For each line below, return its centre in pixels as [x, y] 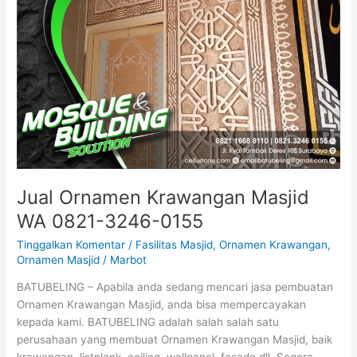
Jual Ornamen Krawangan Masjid [163, 197]
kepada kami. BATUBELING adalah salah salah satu [148, 322]
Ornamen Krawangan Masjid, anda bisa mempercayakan [162, 305]
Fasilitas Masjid [175, 244]
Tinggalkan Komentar [71, 244]
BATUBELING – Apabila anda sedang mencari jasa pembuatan [175, 287]
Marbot [129, 259]
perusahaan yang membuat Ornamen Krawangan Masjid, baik [175, 340]
